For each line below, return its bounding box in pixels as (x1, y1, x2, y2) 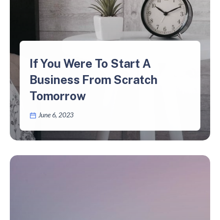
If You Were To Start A (29, 56, 151, 71)
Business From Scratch (29, 73, 158, 87)
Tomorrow (29, 89, 86, 103)
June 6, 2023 (38, 111, 74, 119)
